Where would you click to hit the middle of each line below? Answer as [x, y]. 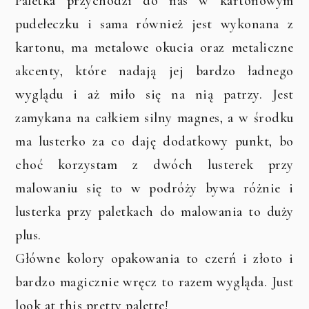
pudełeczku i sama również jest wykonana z [154, 24]
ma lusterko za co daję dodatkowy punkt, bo [154, 142]
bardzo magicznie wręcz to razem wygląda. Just [154, 282]
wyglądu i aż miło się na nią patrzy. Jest [154, 95]
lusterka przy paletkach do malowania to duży [154, 212]
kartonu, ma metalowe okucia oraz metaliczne [154, 48]
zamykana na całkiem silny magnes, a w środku [154, 118]
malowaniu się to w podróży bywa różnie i [154, 189]
